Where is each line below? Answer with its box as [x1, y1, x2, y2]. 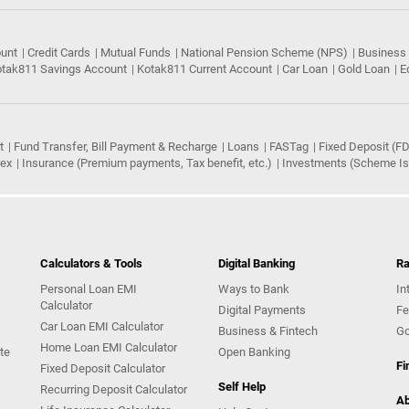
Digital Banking [218, 257, 295, 271]
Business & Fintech [218, 324, 318, 339]
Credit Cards [27, 46, 90, 60]
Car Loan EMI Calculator [40, 320, 163, 334]
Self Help [218, 380, 266, 394]
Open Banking [218, 345, 290, 360]
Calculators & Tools [40, 257, 142, 271]
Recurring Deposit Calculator [40, 383, 187, 397]
